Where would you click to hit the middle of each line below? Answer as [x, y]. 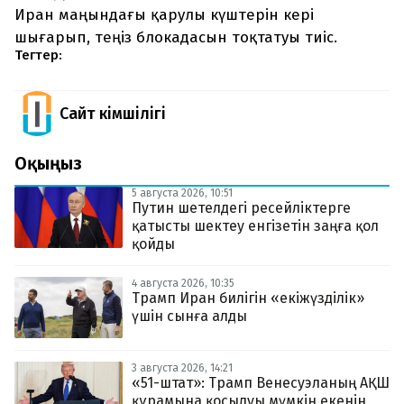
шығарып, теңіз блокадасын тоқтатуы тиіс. [176, 38]
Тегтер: [38, 55]
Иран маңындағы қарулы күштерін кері [164, 15]
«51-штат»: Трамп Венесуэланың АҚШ [261, 382]
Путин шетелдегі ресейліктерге [241, 208]
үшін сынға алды [189, 317]
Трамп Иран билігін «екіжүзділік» [248, 298]
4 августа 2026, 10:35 [183, 284]
